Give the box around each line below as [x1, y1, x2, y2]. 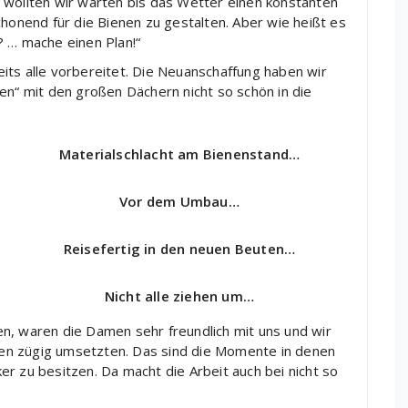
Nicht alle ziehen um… [104, 287, 255, 306]
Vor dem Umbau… [119, 191, 240, 210]
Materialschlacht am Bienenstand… [58, 144, 301, 163]
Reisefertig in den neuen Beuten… [63, 240, 296, 259]
